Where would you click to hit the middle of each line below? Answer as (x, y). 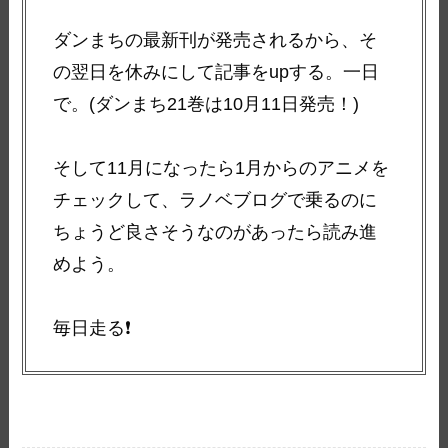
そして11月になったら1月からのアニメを (221, 168)
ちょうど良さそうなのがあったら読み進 (215, 232)
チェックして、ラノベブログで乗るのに (215, 200)
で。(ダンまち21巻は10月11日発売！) (206, 104)
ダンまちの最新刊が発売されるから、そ (215, 40)
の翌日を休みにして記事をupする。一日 (216, 72)
